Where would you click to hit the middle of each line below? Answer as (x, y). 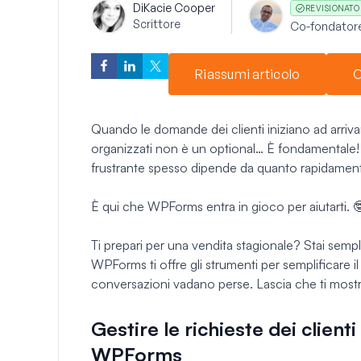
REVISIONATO (332, 8)
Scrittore (157, 23)
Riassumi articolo (248, 74)
